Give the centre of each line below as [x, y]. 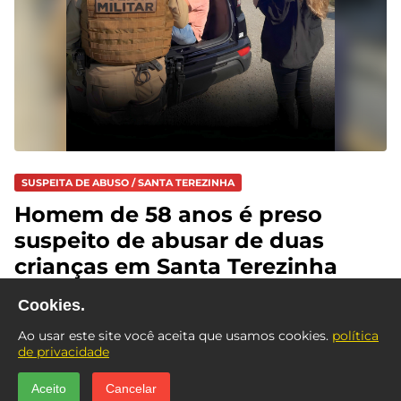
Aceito [49, 388]
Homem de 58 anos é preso [168, 215]
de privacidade [64, 352]
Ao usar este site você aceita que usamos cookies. [175, 336]
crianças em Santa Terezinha [176, 267]
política [355, 336]
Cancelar [131, 388]
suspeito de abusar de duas [169, 241]
